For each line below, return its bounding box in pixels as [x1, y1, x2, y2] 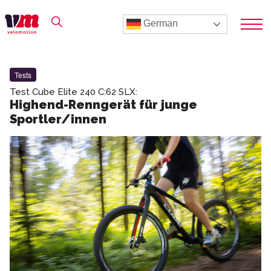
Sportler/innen [10, 112, 106, 126]
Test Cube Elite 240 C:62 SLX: [10, 87, 137, 97]
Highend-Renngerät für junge [10, 97, 197, 112]
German [141, 18, 178, 29]
